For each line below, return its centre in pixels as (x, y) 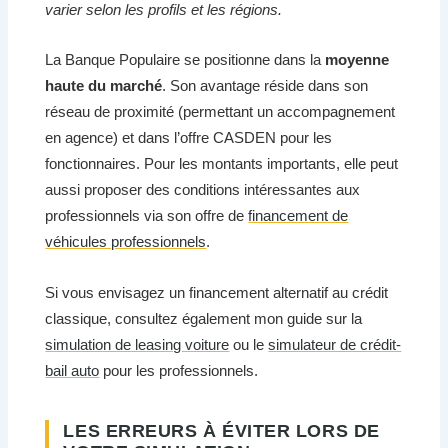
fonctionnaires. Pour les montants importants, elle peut (222, 164)
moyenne (357, 60)
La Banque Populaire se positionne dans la (185, 60)
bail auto (72, 370)
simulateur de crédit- (335, 344)
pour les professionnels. (179, 370)
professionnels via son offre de (147, 216)
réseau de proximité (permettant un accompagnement (220, 112)
